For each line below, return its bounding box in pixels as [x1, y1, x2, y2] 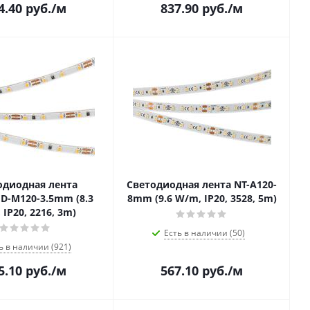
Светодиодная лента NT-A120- [127, 178, 277, 191]
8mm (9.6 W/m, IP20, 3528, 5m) [127, 192, 277, 205]
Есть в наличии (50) [164, 227, 245, 239]
